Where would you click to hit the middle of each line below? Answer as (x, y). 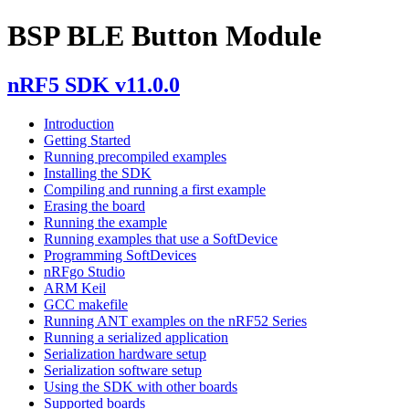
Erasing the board (94, 205)
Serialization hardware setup (125, 353)
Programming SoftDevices (120, 255)
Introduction (79, 123)
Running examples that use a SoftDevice (161, 238)
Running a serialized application (136, 337)
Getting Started (87, 140)
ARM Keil (75, 288)
